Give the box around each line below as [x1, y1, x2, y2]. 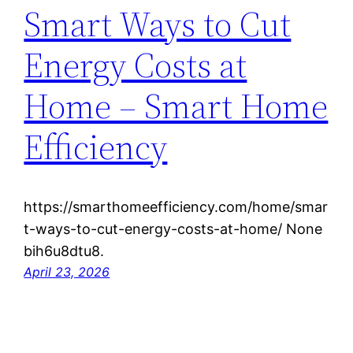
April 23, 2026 [24, 264, 110, 281]
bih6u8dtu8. [24, 243, 105, 260]
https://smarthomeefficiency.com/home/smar [24, 199, 329, 216]
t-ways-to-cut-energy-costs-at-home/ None [24, 221, 323, 238]
